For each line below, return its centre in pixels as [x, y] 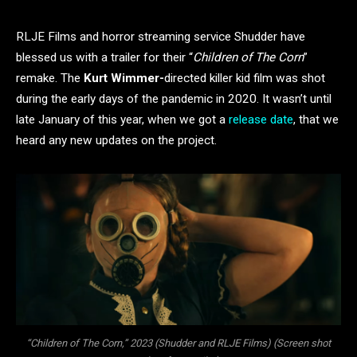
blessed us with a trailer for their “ [104, 57]
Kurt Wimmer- [124, 78]
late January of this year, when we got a [122, 120]
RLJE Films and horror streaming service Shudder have [161, 37]
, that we [316, 120]
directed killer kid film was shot [245, 78]
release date [261, 120]
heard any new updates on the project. [118, 140]
